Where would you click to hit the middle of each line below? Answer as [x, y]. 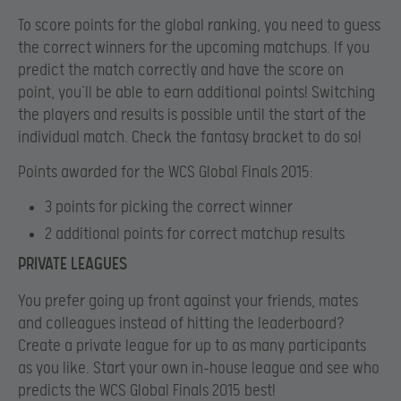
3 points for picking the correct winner [169, 208]
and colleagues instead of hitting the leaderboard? [181, 324]
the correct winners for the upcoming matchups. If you [194, 47]
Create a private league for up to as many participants [192, 346]
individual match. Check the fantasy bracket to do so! [190, 137]
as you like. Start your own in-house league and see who [199, 369]
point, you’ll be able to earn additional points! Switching [196, 92]
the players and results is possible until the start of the [192, 115]
